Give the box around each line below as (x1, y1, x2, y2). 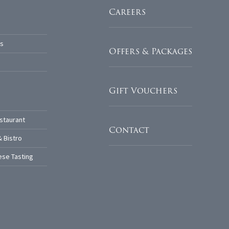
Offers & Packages (109, 45, 192, 58)
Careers (109, 6, 146, 19)
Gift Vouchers (109, 84, 177, 98)
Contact (109, 124, 149, 137)
